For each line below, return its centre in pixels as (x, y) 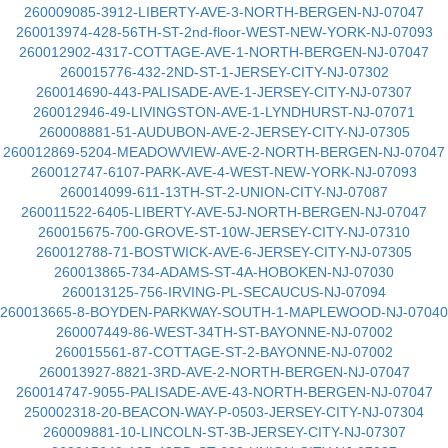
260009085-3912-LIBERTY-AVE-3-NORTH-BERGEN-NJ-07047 (224, 12)
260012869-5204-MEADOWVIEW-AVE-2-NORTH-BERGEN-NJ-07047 (224, 152)
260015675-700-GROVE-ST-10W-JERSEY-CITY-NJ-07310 (224, 232)
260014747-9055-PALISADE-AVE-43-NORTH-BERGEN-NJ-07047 (224, 392)
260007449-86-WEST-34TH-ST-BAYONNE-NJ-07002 (224, 332)
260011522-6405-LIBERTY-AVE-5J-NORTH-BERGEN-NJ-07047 (224, 212)
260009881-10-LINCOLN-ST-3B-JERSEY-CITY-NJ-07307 (224, 432)
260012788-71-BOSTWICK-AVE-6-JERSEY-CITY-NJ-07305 (224, 252)
